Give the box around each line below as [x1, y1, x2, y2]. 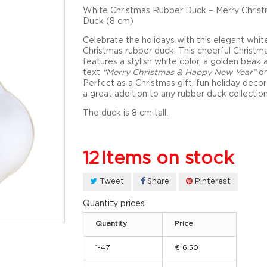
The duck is [83, 109, 132, 117]
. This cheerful [174, 47, 233, 55]
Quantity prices [83, 200, 145, 207]
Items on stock [101, 150, 234, 167]
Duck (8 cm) [83, 17, 133, 25]
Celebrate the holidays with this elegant [83, 36, 247, 44]
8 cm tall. [132, 109, 168, 117]
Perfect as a [83, 79, 135, 87]
